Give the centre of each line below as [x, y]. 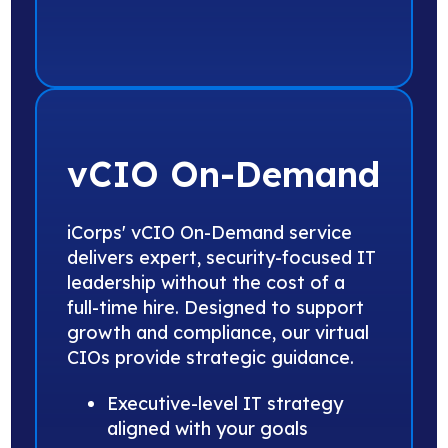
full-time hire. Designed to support [216, 307]
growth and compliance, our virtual [218, 332]
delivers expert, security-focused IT [222, 257]
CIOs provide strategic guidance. [211, 357]
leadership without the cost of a [206, 282]
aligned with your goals [208, 428]
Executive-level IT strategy [225, 403]
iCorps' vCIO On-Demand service [210, 232]
